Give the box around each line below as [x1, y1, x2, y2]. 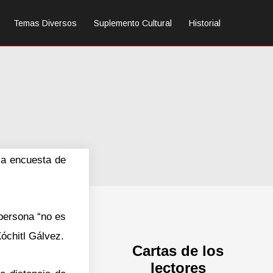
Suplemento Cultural [94, 18, 172, 28]
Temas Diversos [13, 18, 77, 28]
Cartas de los [132, 242, 224, 259]
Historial [189, 18, 221, 28]
